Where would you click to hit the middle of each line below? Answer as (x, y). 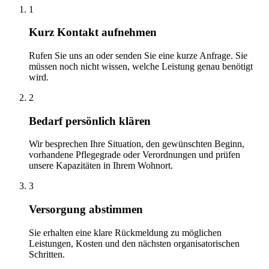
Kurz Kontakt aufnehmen (93, 32)
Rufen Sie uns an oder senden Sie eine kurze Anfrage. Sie (138, 55)
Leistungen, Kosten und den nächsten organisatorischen (134, 243)
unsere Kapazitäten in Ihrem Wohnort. (101, 166)
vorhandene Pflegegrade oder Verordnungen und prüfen (134, 155)
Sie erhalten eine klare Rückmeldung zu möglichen (125, 232)
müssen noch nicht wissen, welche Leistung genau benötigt (141, 66)
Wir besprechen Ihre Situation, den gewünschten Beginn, (137, 144)
